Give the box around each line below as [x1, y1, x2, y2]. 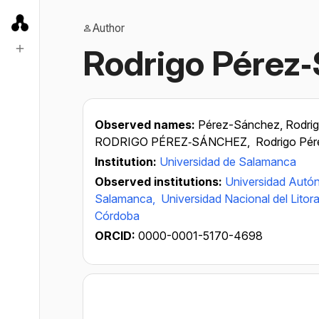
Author [93, 21, 125, 35]
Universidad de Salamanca [159, 155, 296, 169]
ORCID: [95, 229, 138, 243]
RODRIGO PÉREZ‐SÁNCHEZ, [95, 135, 253, 149]
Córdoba [95, 209, 140, 223]
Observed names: [95, 117, 198, 132]
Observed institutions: [95, 174, 225, 189]
